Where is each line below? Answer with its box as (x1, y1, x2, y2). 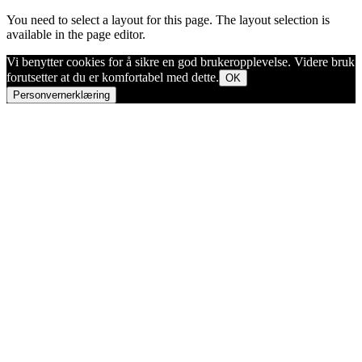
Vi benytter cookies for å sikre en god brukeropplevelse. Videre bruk (6, 55, 355, 69)
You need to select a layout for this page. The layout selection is (6, 13, 330, 27)
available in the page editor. (6, 27, 145, 41)
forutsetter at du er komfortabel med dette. (6, 70, 219, 84)
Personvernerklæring (13, 89, 110, 101)
